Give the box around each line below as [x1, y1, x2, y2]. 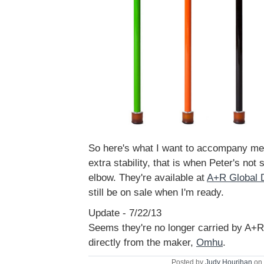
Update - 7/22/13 [88, 207, 161, 219]
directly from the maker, [88, 237, 196, 249]
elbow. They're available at [88, 172, 207, 184]
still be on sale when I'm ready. [88, 187, 224, 199]
